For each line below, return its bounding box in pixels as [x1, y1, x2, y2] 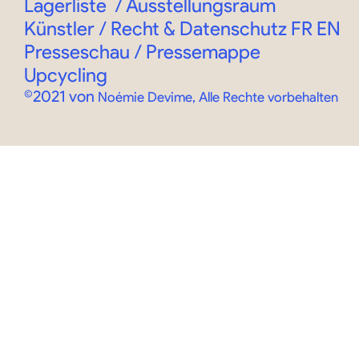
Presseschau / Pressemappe [24, 39, 264, 63]
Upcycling [24, 63, 107, 87]
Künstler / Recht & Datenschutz [24, 16, 291, 40]
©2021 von [24, 86, 98, 106]
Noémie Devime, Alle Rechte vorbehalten [98, 88, 338, 105]
